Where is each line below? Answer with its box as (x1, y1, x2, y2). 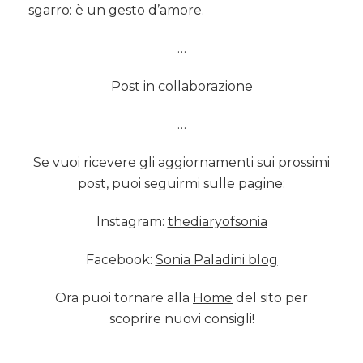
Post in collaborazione (110, 78, 253, 94)
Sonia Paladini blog (155, 251, 278, 267)
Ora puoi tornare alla (55, 289, 193, 305)
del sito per (233, 289, 308, 305)
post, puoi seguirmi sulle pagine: (78, 175, 285, 191)
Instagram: (96, 213, 168, 229)
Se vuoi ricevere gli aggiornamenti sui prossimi (33, 154, 330, 170)
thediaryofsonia (167, 213, 267, 229)
